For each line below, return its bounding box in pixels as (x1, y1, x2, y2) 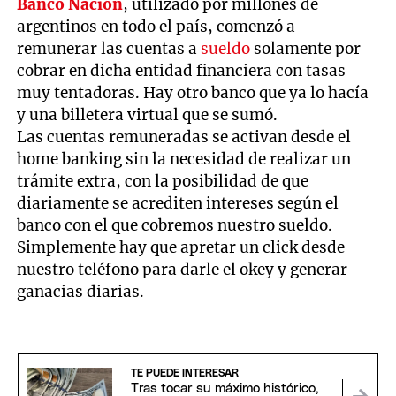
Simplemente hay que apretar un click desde (17, 237, 346, 257)
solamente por (250, 38, 362, 58)
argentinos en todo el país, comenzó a (17, 16, 296, 36)
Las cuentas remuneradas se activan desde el (17, 126, 352, 147)
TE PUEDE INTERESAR (130, 367, 239, 378)
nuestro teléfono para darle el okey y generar (17, 259, 348, 279)
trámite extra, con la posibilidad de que (17, 171, 309, 191)
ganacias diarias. (17, 281, 145, 301)
